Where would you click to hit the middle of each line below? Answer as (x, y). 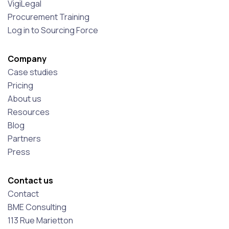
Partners (24, 139)
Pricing (20, 86)
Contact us (30, 181)
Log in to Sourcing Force (53, 30)
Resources (29, 112)
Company (27, 59)
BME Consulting (37, 207)
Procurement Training (49, 17)
